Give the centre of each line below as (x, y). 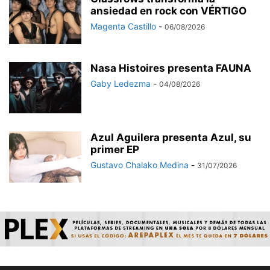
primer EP (115, 150)
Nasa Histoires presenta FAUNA (171, 68)
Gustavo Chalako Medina (140, 165)
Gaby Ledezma (121, 84)
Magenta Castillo (123, 27)
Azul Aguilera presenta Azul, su (171, 138)
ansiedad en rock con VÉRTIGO (168, 11)
